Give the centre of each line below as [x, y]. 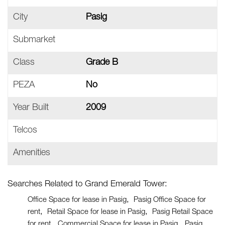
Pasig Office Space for [170, 200]
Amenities [32, 153]
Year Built [31, 108]
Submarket [34, 40]
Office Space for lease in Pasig [77, 200]
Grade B [102, 63]
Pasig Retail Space [183, 212]
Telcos [25, 131]
